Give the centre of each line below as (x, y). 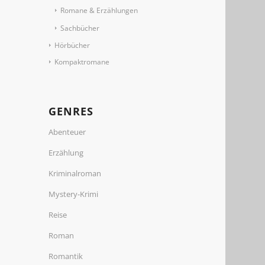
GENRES (71, 111)
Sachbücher (80, 28)
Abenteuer (67, 132)
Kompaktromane (82, 62)
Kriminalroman (75, 173)
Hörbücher (72, 45)
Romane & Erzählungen (99, 10)
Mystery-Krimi (74, 194)
